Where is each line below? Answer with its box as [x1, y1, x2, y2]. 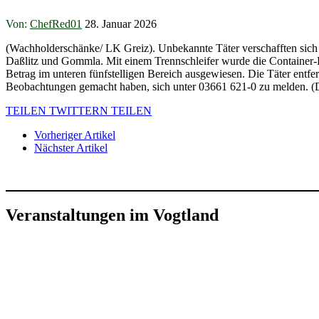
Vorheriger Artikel [34, 128, 115, 141]
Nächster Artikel [34, 141, 108, 154]
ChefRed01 [30, 17, 82, 30]
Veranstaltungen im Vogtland [6, 205, 219, 224]
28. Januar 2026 [85, 17, 157, 30]
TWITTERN [49, 104, 108, 117]
